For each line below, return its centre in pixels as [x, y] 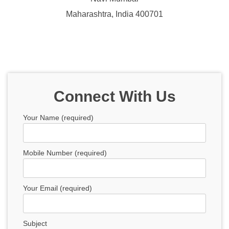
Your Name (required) [58, 118]
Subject [35, 223]
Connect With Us [114, 96]
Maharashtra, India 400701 [114, 14]
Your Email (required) [58, 188]
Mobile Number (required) [65, 153]
